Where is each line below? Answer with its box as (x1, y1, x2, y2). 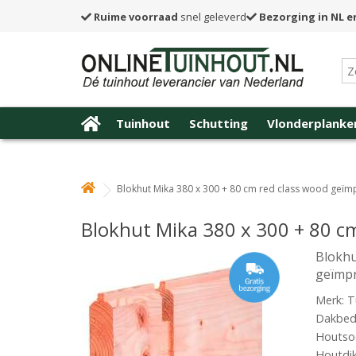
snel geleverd (178, 9, 246, 24)
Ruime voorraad (94, 9, 178, 24)
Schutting (189, 115, 248, 131)
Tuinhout (116, 115, 170, 131)
